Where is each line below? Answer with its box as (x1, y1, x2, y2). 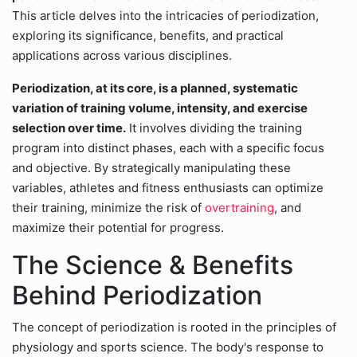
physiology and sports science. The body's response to (12, 339, 324, 355)
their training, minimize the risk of (12, 200, 202, 215)
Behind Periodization (12, 280, 262, 311)
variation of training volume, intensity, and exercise (12, 100, 308, 116)
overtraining (202, 200, 274, 215)
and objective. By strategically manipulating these (12, 160, 291, 175)
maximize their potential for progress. (12, 220, 224, 235)
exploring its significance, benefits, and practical (12, 28, 284, 43)
